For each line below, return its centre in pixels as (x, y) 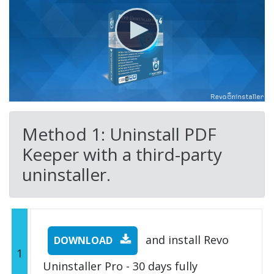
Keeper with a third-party (122, 154)
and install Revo (186, 240)
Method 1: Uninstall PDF (119, 134)
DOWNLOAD (84, 241)
